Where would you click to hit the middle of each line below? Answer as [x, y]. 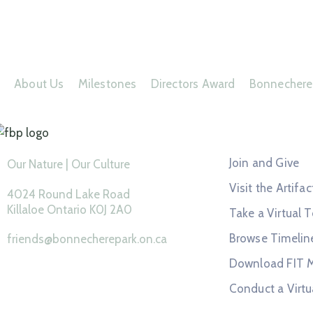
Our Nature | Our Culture [68, 164]
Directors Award [193, 84]
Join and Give [264, 163]
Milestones [107, 84]
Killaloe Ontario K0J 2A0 [70, 209]
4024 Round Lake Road [68, 194]
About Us [39, 84]
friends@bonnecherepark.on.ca [87, 239]
